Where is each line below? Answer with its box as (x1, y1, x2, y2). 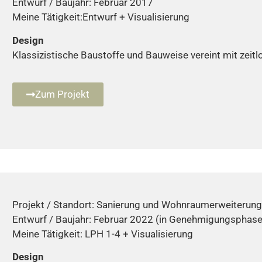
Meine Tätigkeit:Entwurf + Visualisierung (12, 11, 190, 23)
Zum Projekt (35, 88, 90, 101)
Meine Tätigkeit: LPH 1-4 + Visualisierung (12, 227, 194, 240)
